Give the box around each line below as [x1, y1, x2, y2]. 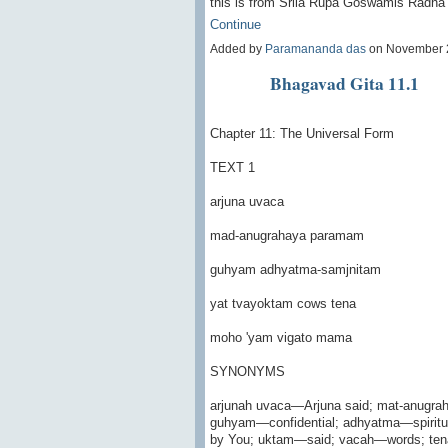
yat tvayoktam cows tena [209, 296, 356, 312]
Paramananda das [264, 42, 366, 57]
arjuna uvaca [209, 194, 284, 210]
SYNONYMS [209, 364, 285, 380]
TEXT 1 [209, 160, 255, 176]
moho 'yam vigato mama [209, 330, 352, 346]
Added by [209, 42, 265, 57]
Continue [209, 17, 261, 33]
